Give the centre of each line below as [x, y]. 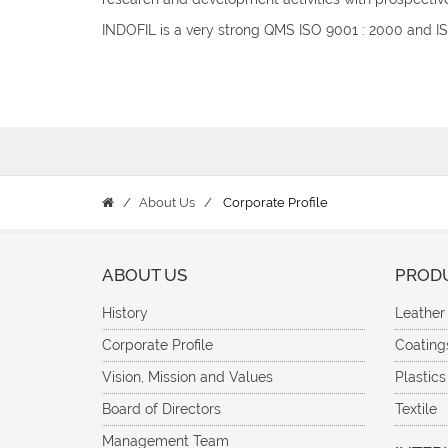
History [125, 313]
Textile [415, 409]
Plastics [420, 377]
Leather [419, 313]
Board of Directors [161, 409]
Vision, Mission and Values [187, 377]
